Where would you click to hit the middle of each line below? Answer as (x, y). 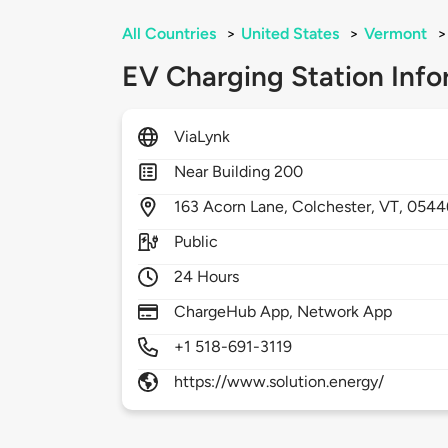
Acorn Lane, (248, 207)
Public (196, 242)
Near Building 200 (239, 172)
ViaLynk (202, 137)
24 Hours (207, 277)
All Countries (169, 34)
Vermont (395, 34)
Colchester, (336, 207)
